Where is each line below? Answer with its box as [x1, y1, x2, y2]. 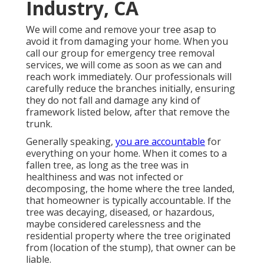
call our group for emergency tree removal [26, 47, 214, 60]
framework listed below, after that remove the [26, 105, 230, 119]
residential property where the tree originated [26, 229, 230, 243]
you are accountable [115, 135, 205, 148]
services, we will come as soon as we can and [26, 58, 222, 72]
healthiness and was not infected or [26, 170, 183, 184]
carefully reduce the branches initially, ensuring [26, 82, 235, 95]
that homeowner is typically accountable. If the [26, 194, 231, 207]
